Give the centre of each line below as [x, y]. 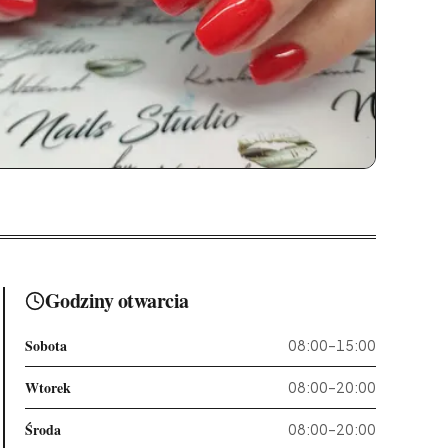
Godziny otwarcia [116, 300]
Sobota [45, 345]
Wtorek [47, 387]
